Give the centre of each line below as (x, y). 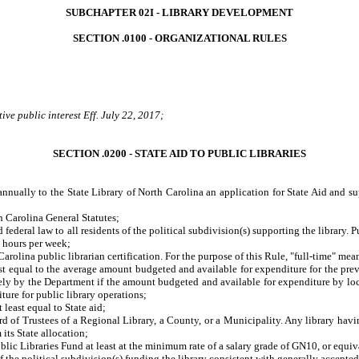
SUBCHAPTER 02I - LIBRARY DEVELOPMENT (179, 12)
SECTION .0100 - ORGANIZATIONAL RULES (179, 38)
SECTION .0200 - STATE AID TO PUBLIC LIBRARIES (179, 153)
